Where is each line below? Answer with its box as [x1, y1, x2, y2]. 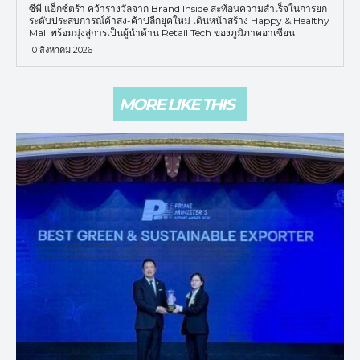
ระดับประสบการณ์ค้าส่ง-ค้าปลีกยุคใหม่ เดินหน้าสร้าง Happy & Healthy [29, 14, 329, 27]
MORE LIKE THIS [119, 94, 234, 114]
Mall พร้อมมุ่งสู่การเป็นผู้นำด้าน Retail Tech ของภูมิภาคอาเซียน [29, 26, 295, 39]
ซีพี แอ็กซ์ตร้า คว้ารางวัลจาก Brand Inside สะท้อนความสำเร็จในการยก [29, 2, 327, 14]
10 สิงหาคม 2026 [29, 43, 92, 55]
